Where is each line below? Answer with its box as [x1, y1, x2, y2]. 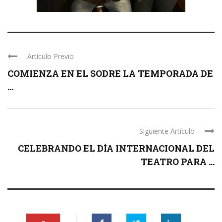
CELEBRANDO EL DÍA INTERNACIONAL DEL [18, 142, 215, 155]
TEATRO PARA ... [141, 156, 215, 168]
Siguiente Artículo [139, 126, 195, 136]
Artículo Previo [27, 52, 74, 61]
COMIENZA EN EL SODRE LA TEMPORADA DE [7, 67, 213, 80]
